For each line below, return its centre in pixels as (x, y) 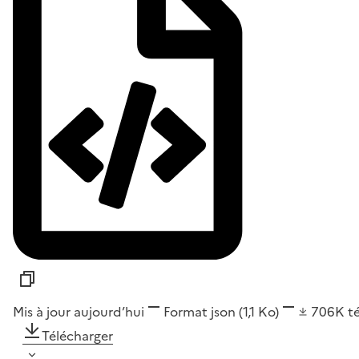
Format (186, 311)
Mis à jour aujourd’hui (79, 311)
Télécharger (77, 335)
